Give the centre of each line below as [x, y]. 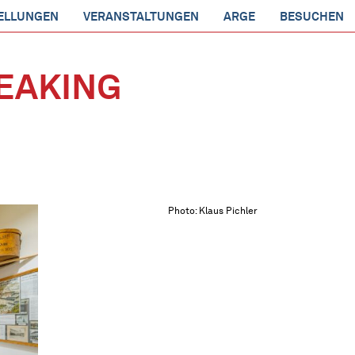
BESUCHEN [312, 17]
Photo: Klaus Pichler [213, 210]
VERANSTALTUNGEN [141, 17]
